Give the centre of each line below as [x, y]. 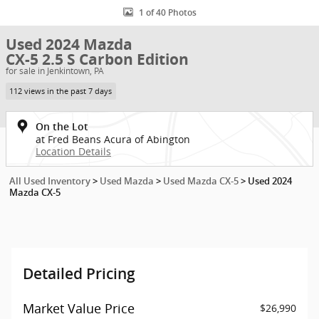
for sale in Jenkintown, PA [55, 71]
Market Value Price [79, 308]
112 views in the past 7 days [61, 91]
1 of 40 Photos [167, 12]
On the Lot [62, 126]
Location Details [73, 151]
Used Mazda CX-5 [201, 181]
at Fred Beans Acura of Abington [113, 139]
